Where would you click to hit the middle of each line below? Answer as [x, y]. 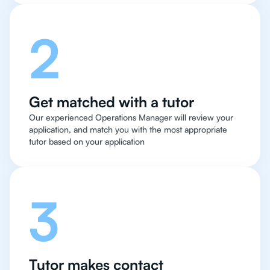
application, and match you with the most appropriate [128, 129]
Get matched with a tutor [111, 102]
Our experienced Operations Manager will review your [131, 117]
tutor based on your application [87, 141]
